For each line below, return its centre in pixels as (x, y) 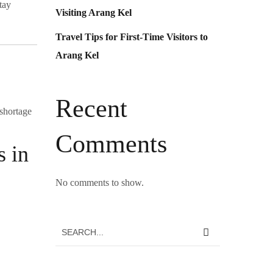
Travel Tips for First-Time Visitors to (132, 37)
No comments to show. (100, 183)
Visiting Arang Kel (94, 12)
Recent (91, 108)
